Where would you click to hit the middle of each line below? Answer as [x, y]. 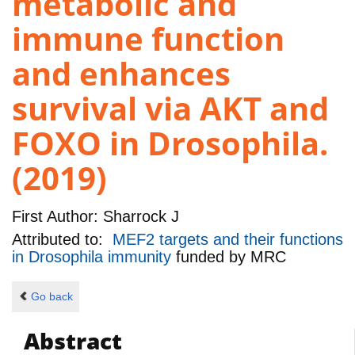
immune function [148, 39]
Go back [52, 297]
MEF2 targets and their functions [228, 240]
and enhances [121, 74]
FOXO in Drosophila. [170, 143]
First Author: [55, 216]
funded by [213, 257]
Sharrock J [139, 216]
